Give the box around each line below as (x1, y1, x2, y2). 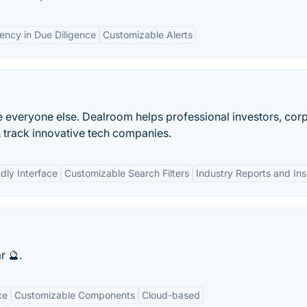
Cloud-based (142, 289, 200, 301)
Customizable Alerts (103, 29, 193, 40)
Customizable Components (14, 289, 135, 301)
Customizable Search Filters (64, 167, 189, 179)
